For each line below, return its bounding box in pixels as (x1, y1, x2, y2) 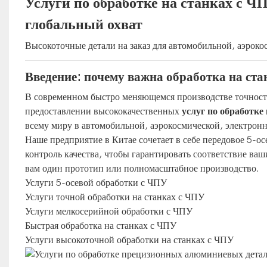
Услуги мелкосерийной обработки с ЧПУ (24, 206, 193, 217)
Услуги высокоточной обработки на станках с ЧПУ (24, 234, 234, 246)
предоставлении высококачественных (24, 105, 182, 117)
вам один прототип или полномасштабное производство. (24, 163, 259, 174)
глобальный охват (24, 15, 142, 33)
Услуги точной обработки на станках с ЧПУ (24, 191, 204, 203)
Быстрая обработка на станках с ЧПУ (24, 220, 176, 231)
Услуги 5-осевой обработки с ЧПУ (24, 177, 167, 188)
